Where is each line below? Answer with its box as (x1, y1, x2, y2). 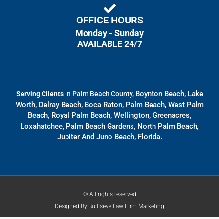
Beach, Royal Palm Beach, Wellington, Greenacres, (28, 110, 191, 120)
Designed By (55, 203, 88, 210)
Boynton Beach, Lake (135, 89, 203, 98)
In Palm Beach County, (65, 89, 135, 98)
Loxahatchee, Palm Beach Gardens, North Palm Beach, (21, 121, 198, 131)
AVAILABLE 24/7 (77, 38, 142, 49)
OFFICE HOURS (76, 14, 143, 26)
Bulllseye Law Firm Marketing (88, 203, 164, 210)
